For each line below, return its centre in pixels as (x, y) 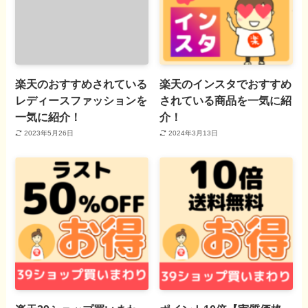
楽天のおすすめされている (81, 84)
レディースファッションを (81, 100)
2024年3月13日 (193, 133)
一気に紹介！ (48, 117)
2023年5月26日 (48, 133)
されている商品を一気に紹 (226, 100)
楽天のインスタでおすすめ (226, 84)
